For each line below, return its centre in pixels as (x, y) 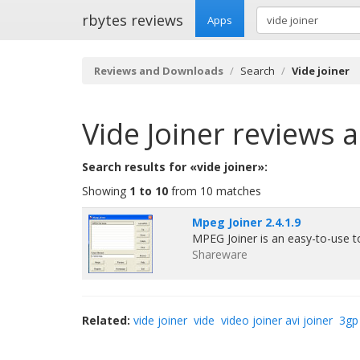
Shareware (220, 254)
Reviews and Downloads (159, 71)
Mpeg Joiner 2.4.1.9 (246, 222)
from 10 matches (215, 191)
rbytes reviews (133, 20)
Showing (106, 191)
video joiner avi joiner (277, 320)
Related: (106, 320)
